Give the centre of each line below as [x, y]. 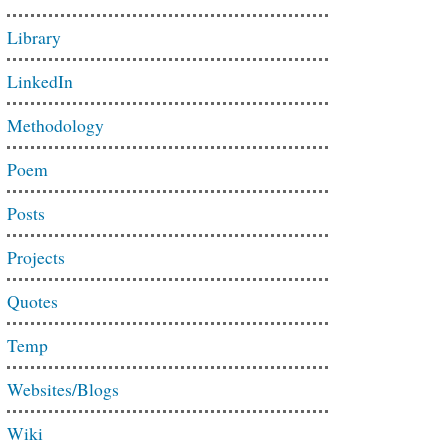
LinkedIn [40, 81]
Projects [36, 257]
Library [34, 37]
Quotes [32, 301]
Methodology [55, 125]
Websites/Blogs [63, 389]
